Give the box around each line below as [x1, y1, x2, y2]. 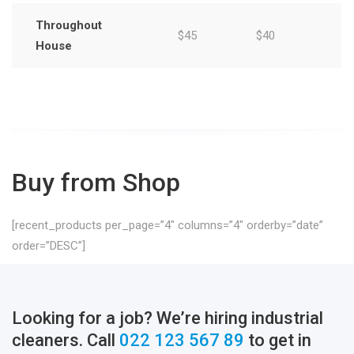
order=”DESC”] [12, 239, 85, 254]
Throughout [36, 18, 102, 33]
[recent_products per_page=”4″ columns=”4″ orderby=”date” [12, 218, 323, 233]
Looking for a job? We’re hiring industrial [12, 308, 323, 329]
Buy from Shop [12, 168, 180, 198]
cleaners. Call [12, 330, 119, 351]
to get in [244, 330, 311, 351]
